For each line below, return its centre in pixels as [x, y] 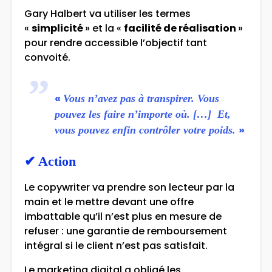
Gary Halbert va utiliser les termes [107, 14]
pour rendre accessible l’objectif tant [116, 43]
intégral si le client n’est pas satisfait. [116, 246]
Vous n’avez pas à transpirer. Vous [141, 99]
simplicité [58, 29]
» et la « [104, 29]
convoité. [47, 58]
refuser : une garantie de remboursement [126, 231]
